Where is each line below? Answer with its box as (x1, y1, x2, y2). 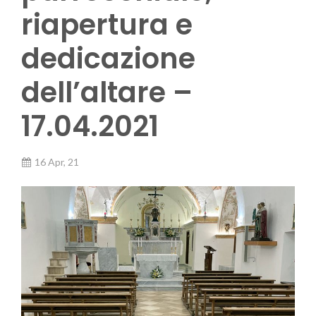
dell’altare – (21, 73, 193, 113)
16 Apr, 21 (35, 156, 79, 169)
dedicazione (21, 39, 195, 79)
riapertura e (21, 5, 193, 45)
